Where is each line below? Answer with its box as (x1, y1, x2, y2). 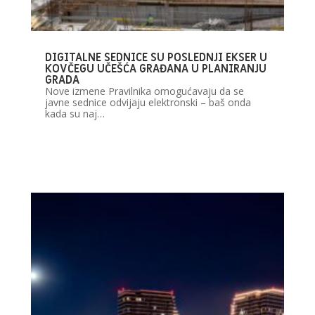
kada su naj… (44, 106, 105, 120)
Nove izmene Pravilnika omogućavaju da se (44, 84, 244, 98)
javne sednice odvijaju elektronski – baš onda (44, 95, 251, 109)
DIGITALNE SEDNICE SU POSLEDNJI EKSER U (44, 49, 267, 65)
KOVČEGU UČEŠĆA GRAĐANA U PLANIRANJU (44, 60, 266, 77)
